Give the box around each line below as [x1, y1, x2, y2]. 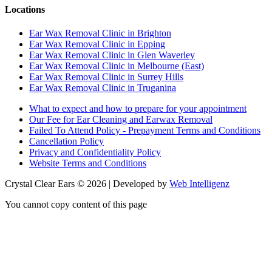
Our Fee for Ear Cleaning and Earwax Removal [29, 114, 212, 125]
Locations [5, 4, 45, 15]
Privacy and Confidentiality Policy [29, 147, 161, 158]
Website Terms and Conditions [29, 158, 146, 169]
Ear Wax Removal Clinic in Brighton [29, 28, 171, 39]
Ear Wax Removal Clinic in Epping [29, 39, 165, 50]
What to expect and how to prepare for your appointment [29, 103, 246, 114]
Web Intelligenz [169, 178, 229, 189]
